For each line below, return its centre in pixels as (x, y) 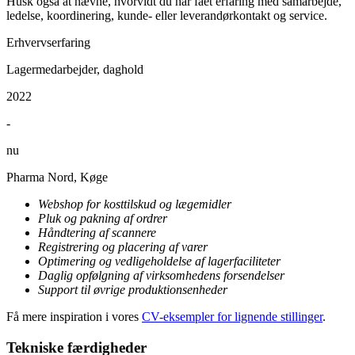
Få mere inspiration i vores (74, 317)
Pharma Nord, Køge (57, 177)
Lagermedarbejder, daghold (75, 70)
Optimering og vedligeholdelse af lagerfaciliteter (159, 261)
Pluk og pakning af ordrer (103, 219)
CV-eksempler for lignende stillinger (232, 317)
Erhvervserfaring (48, 43)
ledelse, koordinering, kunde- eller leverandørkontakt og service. (167, 16)
